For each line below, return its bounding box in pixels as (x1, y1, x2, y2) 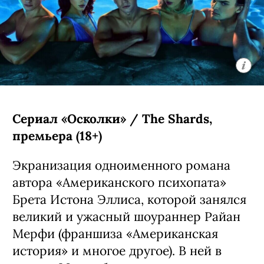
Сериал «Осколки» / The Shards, (12, 111, 212, 127)
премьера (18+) (12, 128, 102, 144)
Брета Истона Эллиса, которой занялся (12, 192, 246, 208)
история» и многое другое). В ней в (12, 243, 222, 259)
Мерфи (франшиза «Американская (12, 226, 218, 242)
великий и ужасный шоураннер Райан (12, 209, 240, 225)
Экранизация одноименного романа (12, 157, 230, 174)
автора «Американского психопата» (12, 174, 226, 191)
